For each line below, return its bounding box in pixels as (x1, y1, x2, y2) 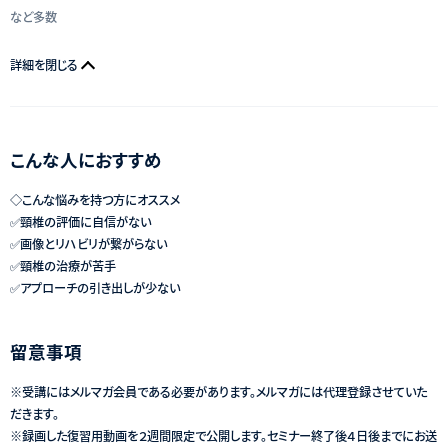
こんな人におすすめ (10, 146, 162, 172)
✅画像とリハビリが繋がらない (10, 234, 167, 253)
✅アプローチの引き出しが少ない (10, 278, 180, 297)
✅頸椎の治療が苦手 (10, 256, 116, 275)
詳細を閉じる (10, 55, 78, 74)
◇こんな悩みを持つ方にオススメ (10, 190, 180, 209)
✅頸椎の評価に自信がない (10, 212, 151, 231)
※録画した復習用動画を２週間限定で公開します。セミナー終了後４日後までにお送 (10, 426, 437, 445)
